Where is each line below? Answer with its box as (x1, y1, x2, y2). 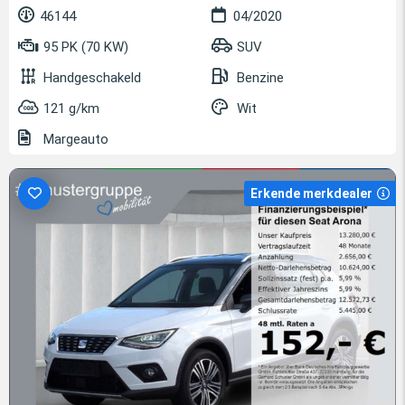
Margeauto (40, 131, 108, 148)
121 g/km (43, 100, 99, 118)
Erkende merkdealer (250, 186, 372, 202)
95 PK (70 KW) (40, 39, 128, 56)
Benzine (237, 70, 284, 87)
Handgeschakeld (43, 70, 141, 87)
